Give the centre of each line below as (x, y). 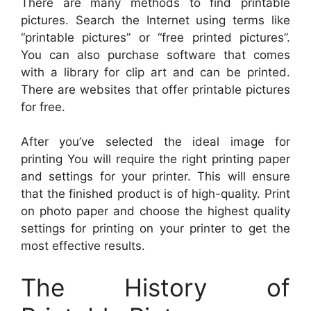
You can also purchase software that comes (155, 54)
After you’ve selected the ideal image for (155, 142)
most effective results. (83, 246)
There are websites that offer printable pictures (155, 89)
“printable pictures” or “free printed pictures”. (155, 37)
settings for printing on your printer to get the (155, 229)
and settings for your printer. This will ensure (155, 177)
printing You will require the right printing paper (155, 159)
